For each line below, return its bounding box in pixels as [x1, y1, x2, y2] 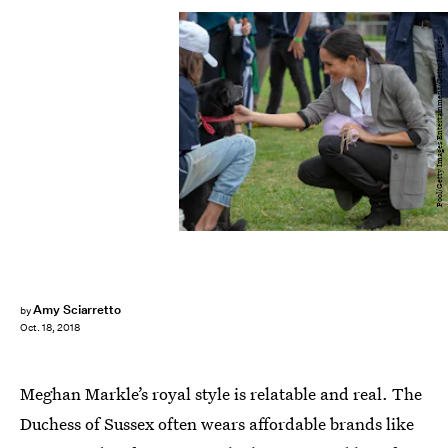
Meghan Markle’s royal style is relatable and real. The [20, 382, 422, 405]
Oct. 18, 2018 [20, 321, 80, 335]
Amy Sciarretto [32, 301, 122, 318]
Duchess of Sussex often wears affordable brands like [20, 412, 414, 435]
